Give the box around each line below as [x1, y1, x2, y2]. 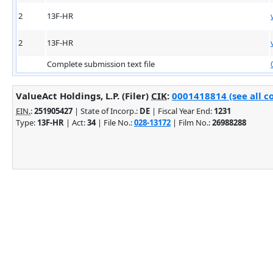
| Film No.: [171, 116, 212, 128]
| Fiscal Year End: [150, 105, 214, 116]
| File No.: [96, 116, 134, 128]
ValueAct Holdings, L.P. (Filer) [16, 89, 151, 102]
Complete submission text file [47, 58, 155, 69]
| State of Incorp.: [73, 105, 140, 116]
